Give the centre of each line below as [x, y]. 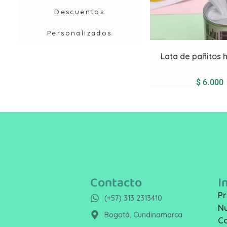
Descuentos [80, 11]
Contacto [116, 183]
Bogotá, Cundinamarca [143, 215]
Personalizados [79, 33]
